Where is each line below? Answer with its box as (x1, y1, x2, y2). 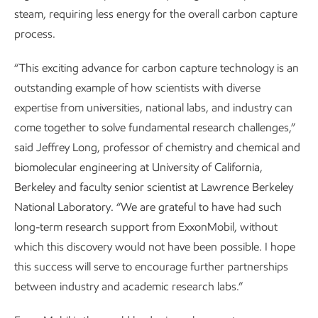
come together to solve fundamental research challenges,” (14, 121, 295, 134)
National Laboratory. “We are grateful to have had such (14, 200, 282, 214)
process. (14, 27, 55, 40)
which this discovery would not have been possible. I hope (14, 240, 295, 253)
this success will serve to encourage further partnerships (14, 260, 288, 273)
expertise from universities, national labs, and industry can (14, 101, 292, 114)
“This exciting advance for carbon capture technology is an (14, 61, 299, 75)
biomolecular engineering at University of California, (14, 160, 263, 174)
